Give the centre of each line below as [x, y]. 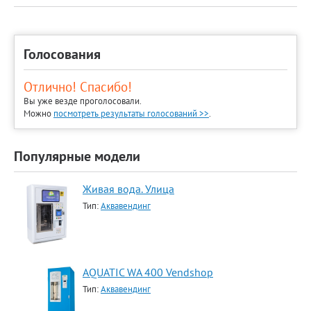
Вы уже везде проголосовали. [83, 101]
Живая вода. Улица [128, 189]
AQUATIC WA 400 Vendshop [148, 272]
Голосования [62, 54]
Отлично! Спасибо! [78, 87]
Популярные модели [77, 156]
